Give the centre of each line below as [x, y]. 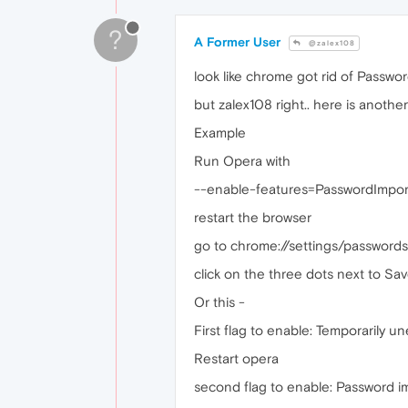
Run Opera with [242, 161]
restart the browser [253, 218]
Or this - [219, 302]
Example [220, 133]
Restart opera [236, 359]
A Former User [237, 42]
